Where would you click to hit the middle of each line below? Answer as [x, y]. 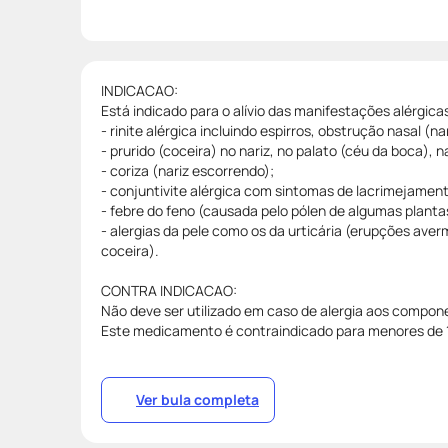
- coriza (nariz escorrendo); [187, 170]
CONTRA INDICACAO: [169, 290]
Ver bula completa [197, 399]
